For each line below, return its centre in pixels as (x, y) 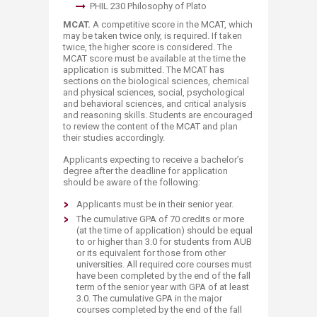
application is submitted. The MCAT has (144, 70)
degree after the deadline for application (145, 171)
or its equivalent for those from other (151, 253)
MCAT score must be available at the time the (154, 58)
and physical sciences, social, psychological (154, 92)
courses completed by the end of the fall (159, 310)
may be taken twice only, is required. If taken (152, 36)
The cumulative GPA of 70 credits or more (160, 219)
